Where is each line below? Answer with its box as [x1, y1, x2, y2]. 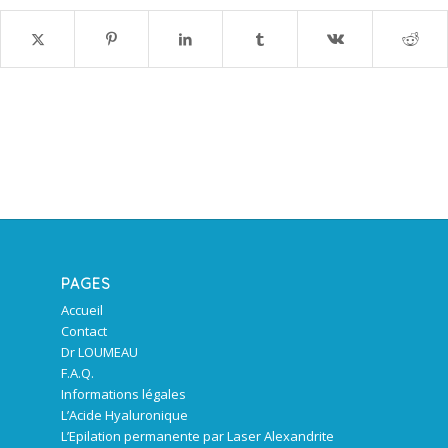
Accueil [61, 301, 104, 320]
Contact [61, 322, 108, 341]
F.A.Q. [61, 364, 95, 383]
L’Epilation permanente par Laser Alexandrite [61, 427, 335, 446]
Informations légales [61, 385, 187, 404]
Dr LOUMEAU [61, 343, 139, 362]
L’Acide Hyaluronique [61, 406, 189, 425]
